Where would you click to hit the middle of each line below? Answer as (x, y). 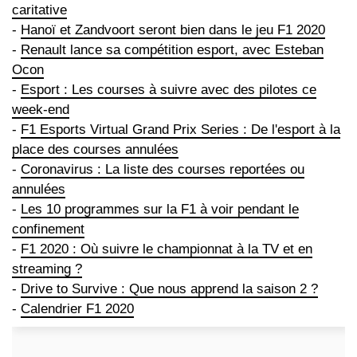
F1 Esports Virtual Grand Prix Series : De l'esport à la (180, 130)
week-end (41, 110)
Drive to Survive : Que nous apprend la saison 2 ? (169, 289)
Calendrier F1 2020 (77, 309)
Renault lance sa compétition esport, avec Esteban (172, 50)
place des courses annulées (95, 150)
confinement (48, 229)
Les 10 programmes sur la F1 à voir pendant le (160, 210)
